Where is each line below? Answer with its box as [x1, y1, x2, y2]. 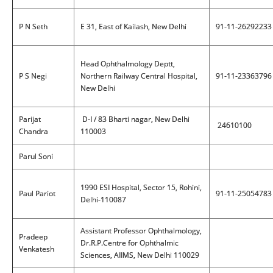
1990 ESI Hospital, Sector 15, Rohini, [80, 182, 202, 193]
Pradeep [19, 232, 48, 242]
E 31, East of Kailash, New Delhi [80, 21, 186, 32]
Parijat [19, 114, 41, 124]
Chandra [19, 126, 48, 136]
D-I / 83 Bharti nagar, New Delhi [80, 114, 190, 124]
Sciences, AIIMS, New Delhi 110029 [80, 250, 199, 260]
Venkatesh [19, 244, 54, 254]
